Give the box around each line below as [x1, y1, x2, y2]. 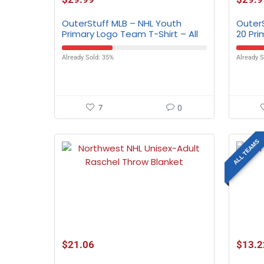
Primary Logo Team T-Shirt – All [62, 28, 199, 40]
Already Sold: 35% [62, 54, 114, 61]
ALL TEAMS [232, 137, 261, 166]
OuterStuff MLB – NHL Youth [62, 17, 182, 29]
